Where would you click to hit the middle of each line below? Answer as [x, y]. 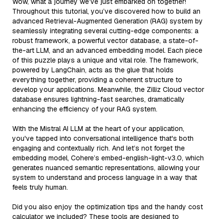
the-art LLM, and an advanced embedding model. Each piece [107, 50]
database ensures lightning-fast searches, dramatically [99, 99]
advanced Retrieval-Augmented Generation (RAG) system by [108, 21]
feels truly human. [40, 187]
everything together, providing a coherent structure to [97, 79]
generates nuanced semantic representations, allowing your [106, 167]
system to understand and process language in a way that [105, 177]
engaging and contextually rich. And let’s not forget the [99, 148]
